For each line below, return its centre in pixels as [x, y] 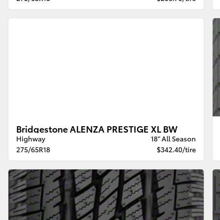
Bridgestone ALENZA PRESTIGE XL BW [97, 128]
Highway [31, 138]
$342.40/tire [176, 149]
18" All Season [173, 138]
